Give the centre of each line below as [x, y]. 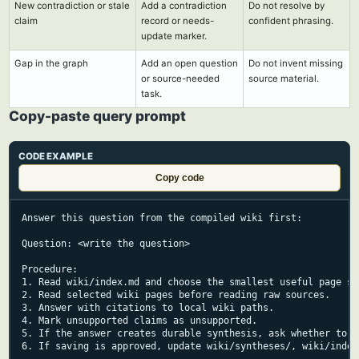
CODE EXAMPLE [56, 156]
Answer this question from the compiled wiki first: [162, 218]
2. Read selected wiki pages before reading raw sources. [176, 295]
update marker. [174, 36]
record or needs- [177, 21]
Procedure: [50, 269]
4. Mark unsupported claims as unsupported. [139, 321]
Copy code [179, 178]
